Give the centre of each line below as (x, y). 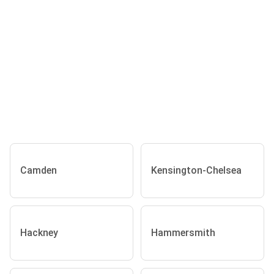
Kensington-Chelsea (196, 171)
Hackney (39, 233)
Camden (39, 171)
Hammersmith (183, 233)
